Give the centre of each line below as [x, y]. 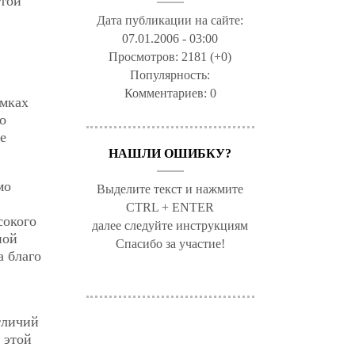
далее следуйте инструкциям [170, 225]
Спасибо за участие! [170, 244]
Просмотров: [145, 57]
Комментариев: [167, 93]
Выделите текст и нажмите [170, 189]
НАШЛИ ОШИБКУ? [170, 153]
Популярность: [170, 75]
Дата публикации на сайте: [170, 20]
